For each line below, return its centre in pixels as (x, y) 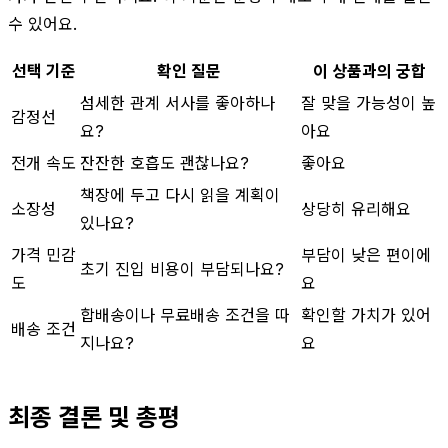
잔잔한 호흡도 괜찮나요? (164, 162)
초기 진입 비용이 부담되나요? (182, 268)
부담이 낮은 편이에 (366, 254)
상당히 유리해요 (356, 208)
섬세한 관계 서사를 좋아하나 (177, 102)
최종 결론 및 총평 (94, 417)
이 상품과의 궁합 (369, 70)
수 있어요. (42, 23)
